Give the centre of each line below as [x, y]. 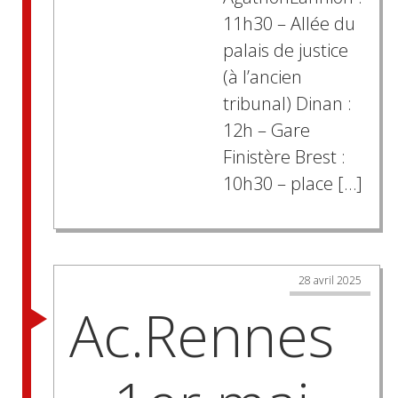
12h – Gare [266, 130]
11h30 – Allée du [289, 23]
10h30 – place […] [292, 183]
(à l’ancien [262, 76]
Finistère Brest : [284, 156]
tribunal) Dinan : [287, 103]
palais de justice [285, 50]
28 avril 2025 [330, 280]
